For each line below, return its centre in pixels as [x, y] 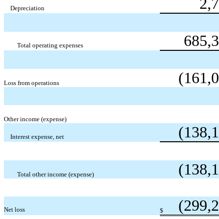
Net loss [14, 209]
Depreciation [28, 8]
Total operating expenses [50, 45]
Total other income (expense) [55, 174]
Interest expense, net [37, 136]
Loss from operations [32, 83]
